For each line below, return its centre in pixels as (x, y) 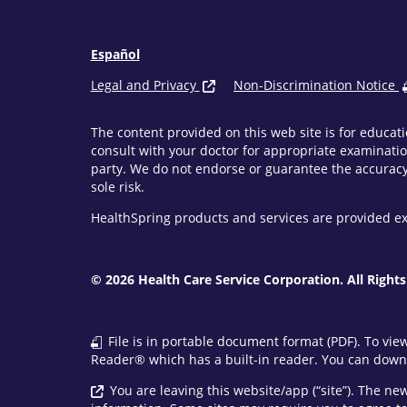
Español (115, 55)
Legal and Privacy (143, 85)
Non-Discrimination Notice (314, 85)
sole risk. (117, 187)
